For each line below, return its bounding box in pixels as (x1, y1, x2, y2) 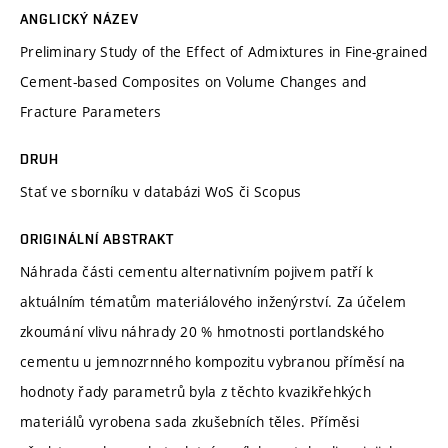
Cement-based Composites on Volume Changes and (20, 71, 367, 91)
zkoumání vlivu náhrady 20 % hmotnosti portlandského (20, 321, 385, 341)
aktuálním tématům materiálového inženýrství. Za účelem (20, 291, 407, 311)
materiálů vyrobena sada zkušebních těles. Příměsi (20, 411, 360, 431)
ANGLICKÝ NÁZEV (20, 10, 139, 27)
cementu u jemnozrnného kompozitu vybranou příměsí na (20, 351, 406, 371)
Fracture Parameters (20, 101, 162, 121)
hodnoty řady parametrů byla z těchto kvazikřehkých (20, 381, 371, 401)
